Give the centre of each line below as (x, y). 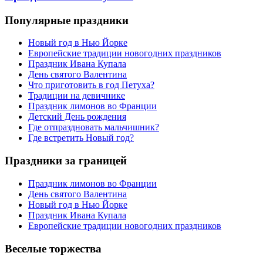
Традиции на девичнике (77, 96)
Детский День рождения (77, 117)
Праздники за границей (66, 161)
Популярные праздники (67, 20)
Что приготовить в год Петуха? (91, 85)
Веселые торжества (53, 248)
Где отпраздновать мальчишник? (94, 127)
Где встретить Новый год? (81, 138)
